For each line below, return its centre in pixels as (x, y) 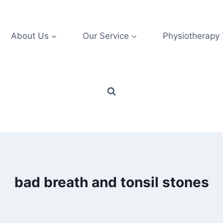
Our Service (106, 36)
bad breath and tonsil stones (111, 182)
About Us (30, 36)
